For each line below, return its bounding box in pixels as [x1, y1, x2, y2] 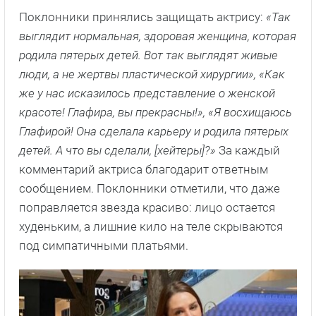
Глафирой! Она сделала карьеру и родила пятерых [19, 124, 288, 139]
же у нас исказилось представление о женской [19, 86, 275, 101]
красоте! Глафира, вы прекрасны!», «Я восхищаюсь [19, 105, 292, 120]
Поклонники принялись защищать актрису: [19, 10, 266, 25]
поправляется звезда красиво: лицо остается [19, 200, 275, 215]
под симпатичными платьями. [19, 238, 188, 253]
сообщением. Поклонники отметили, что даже [19, 181, 280, 196]
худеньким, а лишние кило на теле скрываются [19, 219, 283, 234]
